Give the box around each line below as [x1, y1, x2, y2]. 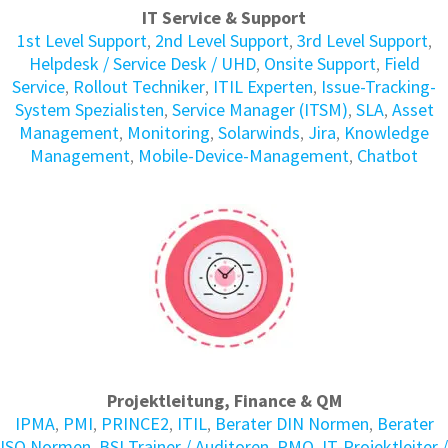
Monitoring [127, 121, 210, 145]
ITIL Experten [213, 75, 313, 99]
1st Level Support [16, 29, 147, 53]
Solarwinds [218, 121, 300, 145]
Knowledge [344, 121, 429, 145]
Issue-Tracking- [321, 75, 436, 99]
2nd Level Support [154, 29, 289, 53]
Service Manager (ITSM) [171, 98, 348, 122]
